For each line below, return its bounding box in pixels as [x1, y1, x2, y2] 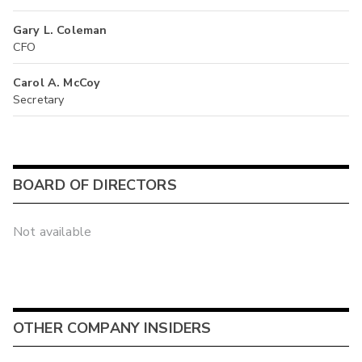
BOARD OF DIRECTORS [13, 175, 177, 196]
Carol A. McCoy [13, 74, 101, 90]
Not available [13, 222, 91, 241]
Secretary [13, 90, 65, 107]
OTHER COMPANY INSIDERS [13, 318, 212, 339]
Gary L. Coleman [13, 21, 107, 38]
